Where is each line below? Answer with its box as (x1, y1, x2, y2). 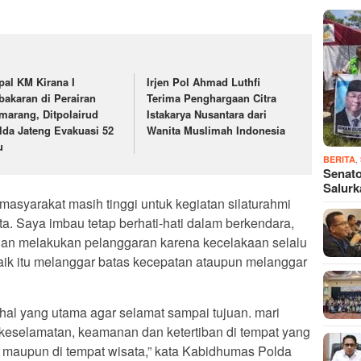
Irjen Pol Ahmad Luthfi (147, 73, 261, 89)
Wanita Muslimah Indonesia (147, 122, 286, 138)
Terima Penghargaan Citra (147, 89, 277, 106)
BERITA (323, 152, 356, 165)
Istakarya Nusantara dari (147, 106, 268, 122)
